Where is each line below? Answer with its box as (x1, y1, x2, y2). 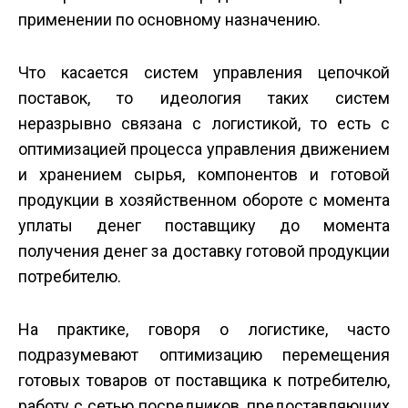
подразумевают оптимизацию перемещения (18, 345, 390, 365)
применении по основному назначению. (18, 10, 321, 30)
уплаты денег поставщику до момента (18, 216, 390, 236)
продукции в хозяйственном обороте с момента (18, 190, 390, 210)
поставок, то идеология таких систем (18, 88, 390, 108)
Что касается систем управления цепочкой (18, 63, 390, 83)
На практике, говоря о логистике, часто (18, 320, 390, 340)
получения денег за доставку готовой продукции (18, 241, 390, 261)
